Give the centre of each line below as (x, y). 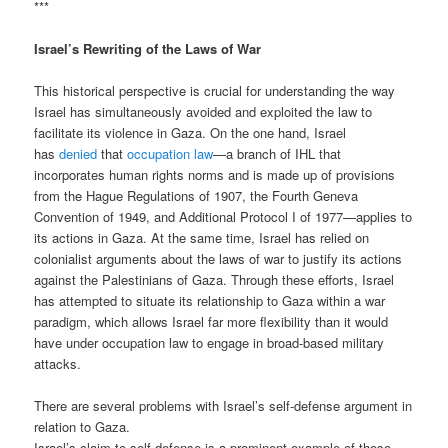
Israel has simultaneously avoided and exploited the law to (203, 112)
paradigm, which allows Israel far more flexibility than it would (211, 322)
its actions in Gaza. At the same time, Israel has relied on (202, 238)
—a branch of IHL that (277, 154)
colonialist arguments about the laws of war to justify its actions (218, 259)
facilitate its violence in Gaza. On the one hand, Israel (190, 133)
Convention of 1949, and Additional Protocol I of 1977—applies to (223, 217)
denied (78, 154)
